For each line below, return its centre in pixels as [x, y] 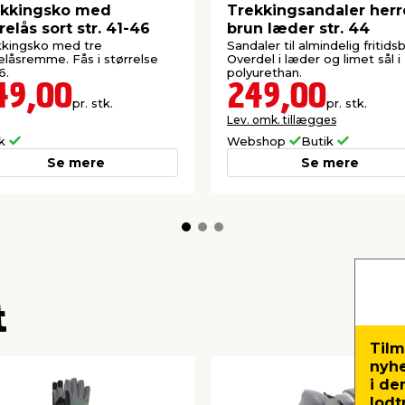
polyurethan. [264, 73]
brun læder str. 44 [298, 28]
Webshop [258, 141]
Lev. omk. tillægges [282, 120]
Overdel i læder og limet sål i [314, 59]
